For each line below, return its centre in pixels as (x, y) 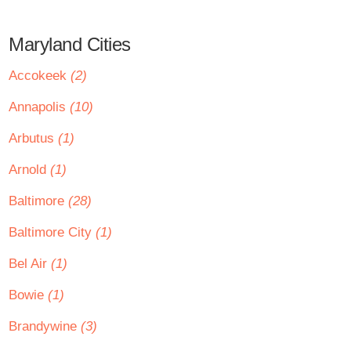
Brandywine (45, 326)
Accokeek (40, 76)
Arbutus (33, 138)
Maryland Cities (70, 44)
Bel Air (30, 264)
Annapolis (39, 107)
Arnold (29, 170)
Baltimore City (52, 232)
